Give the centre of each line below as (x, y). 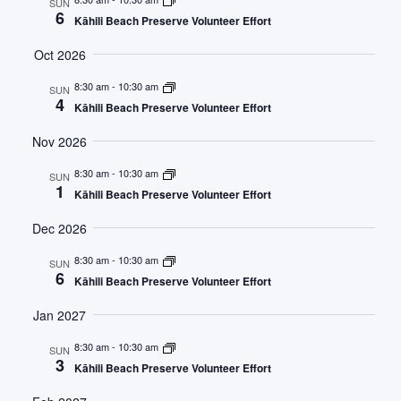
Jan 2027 (60, 315)
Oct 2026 (60, 54)
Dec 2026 (60, 228)
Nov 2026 (60, 141)
